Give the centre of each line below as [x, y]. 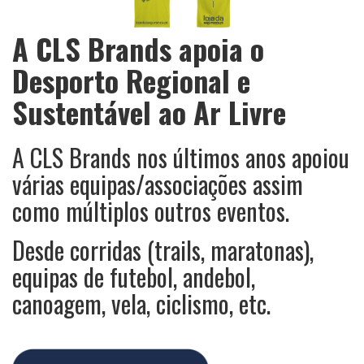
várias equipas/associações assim [158, 184]
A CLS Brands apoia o [138, 49]
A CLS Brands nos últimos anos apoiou [181, 158]
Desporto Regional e [131, 80]
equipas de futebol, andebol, [134, 277]
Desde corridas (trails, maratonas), [163, 250]
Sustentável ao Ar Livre [149, 112]
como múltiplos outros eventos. [151, 211]
